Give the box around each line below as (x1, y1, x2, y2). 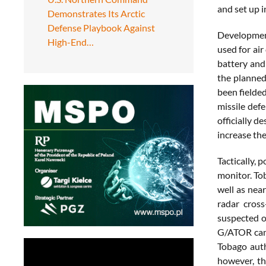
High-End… (47, 36, 94, 47)
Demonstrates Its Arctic (47, 7, 145, 19)
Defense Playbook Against (47, 21, 155, 33)
